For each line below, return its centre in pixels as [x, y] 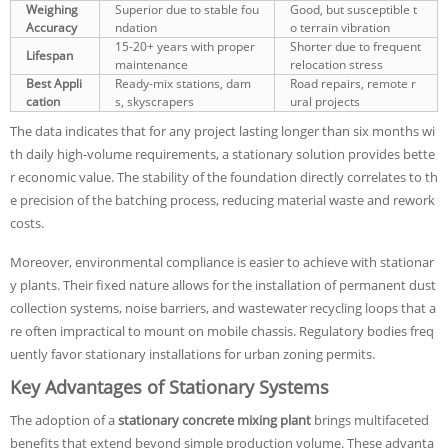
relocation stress [336, 64]
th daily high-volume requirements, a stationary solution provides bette [222, 154]
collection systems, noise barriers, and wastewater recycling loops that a [223, 308]
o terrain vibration [340, 27]
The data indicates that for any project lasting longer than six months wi [222, 131]
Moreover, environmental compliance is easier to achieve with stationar [222, 262]
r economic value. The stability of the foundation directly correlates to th [224, 177]
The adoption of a [64, 420]
